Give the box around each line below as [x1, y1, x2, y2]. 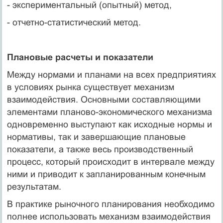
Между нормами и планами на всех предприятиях [6, 69, 216, 80]
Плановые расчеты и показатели [6, 52, 153, 62]
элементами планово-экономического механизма [6, 107, 212, 117]
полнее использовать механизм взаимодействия [6, 211, 211, 222]
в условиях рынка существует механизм [6, 82, 174, 92]
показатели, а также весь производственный [6, 144, 193, 154]
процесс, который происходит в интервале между [6, 156, 215, 167]
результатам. [6, 181, 61, 192]
